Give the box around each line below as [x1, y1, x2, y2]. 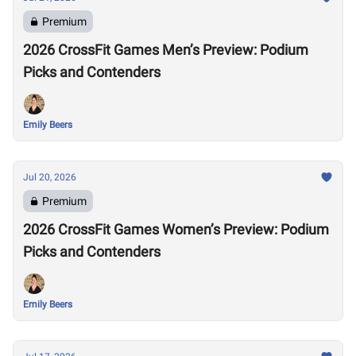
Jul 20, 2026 [23, 172, 76, 183]
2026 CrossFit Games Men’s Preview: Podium [23, 41, 308, 58]
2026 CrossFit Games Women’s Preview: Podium [23, 221, 329, 238]
